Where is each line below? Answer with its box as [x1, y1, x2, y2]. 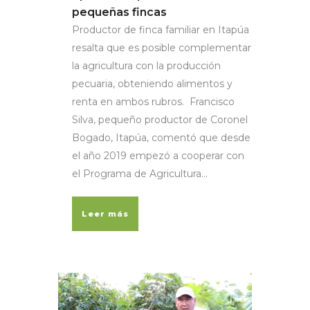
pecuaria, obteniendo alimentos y [72, 77, 232, 91]
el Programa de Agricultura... [72, 167, 208, 181]
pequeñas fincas [72, 6, 167, 19]
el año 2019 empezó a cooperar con [72, 149, 244, 163]
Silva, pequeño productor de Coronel [72, 113, 248, 127]
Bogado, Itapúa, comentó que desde [72, 131, 250, 145]
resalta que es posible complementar [72, 42, 251, 55]
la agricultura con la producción [72, 60, 221, 73]
